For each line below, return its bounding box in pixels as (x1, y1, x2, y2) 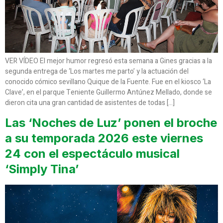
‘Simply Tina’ (5, 162, 79, 177)
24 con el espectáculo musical (5, 146, 180, 161)
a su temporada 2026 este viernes (5, 131, 203, 146)
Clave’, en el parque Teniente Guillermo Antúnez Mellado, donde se (5, 87, 212, 98)
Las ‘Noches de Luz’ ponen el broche (5, 115, 217, 130)
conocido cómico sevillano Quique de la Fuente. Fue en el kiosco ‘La (5, 76, 211, 87)
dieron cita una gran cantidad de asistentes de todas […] (5, 97, 175, 108)
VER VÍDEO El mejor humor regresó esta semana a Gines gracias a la (5, 55, 212, 66)
